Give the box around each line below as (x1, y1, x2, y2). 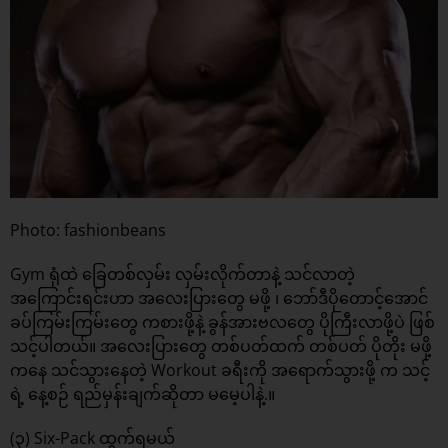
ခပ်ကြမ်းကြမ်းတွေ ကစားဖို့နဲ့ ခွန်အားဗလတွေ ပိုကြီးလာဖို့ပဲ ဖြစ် (10, 311, 435, 334)
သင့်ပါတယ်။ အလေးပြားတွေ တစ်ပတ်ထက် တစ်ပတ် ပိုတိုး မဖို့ (10, 335, 432, 358)
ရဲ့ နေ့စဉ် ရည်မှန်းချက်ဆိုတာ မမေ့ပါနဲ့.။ (10, 383, 275, 406)
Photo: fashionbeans (10, 219, 166, 242)
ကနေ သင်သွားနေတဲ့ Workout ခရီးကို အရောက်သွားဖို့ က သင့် (10, 359, 430, 382)
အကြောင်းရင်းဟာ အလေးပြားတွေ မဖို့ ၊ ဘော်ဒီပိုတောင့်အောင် (10, 287, 428, 310)
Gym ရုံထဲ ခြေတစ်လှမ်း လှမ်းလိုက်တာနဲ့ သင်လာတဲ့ (10, 263, 355, 286)
